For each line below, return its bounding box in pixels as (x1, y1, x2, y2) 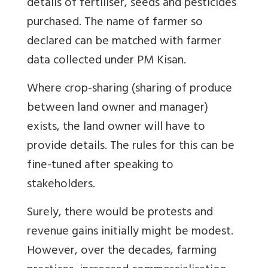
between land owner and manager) (27, 97, 208, 120)
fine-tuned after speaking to (27, 154, 173, 177)
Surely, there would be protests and (27, 202, 213, 224)
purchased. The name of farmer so (27, 11, 203, 34)
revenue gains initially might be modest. (27, 221, 233, 243)
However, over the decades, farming (27, 240, 217, 263)
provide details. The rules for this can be (27, 135, 234, 158)
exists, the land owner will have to (27, 116, 205, 139)
